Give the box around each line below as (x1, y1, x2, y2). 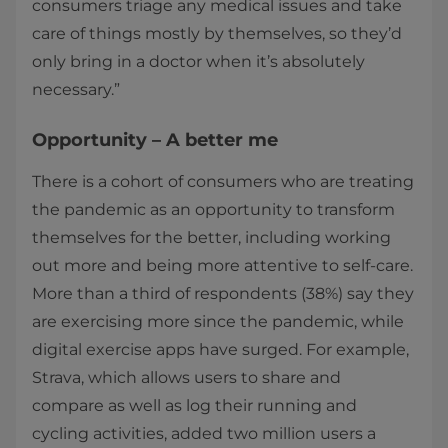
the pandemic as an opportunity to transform (32, 200, 395, 219)
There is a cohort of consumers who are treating (32, 172, 414, 191)
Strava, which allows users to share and (32, 368, 341, 387)
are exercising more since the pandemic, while (32, 312, 404, 331)
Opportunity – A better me (32, 129, 278, 151)
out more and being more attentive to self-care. (32, 256, 413, 275)
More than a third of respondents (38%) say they (32, 284, 414, 303)
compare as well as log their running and (32, 396, 357, 415)
